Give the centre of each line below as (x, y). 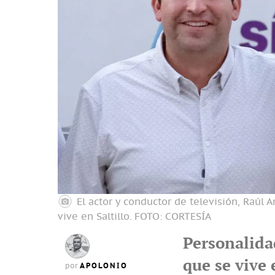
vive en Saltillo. (95, 216)
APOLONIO (104, 265)
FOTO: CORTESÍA (173, 216)
